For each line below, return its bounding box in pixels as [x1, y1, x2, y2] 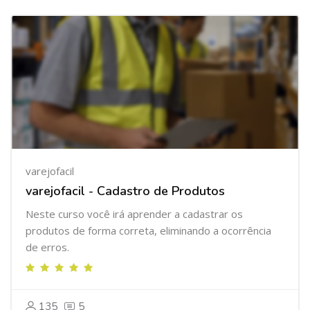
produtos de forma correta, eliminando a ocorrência [26, 224, 271, 237]
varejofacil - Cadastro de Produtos [26, 183, 225, 199]
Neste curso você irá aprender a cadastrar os [26, 207, 243, 221]
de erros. [26, 240, 69, 254]
